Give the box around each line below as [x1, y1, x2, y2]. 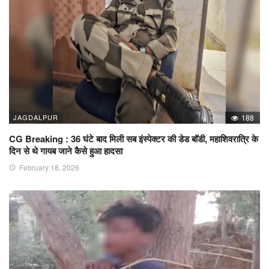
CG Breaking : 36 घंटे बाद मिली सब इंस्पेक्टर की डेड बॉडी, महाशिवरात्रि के [9, 132, 258, 146]
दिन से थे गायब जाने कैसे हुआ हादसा [9, 144, 122, 158]
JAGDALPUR [13, 112, 58, 122]
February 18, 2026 [19, 162, 79, 173]
